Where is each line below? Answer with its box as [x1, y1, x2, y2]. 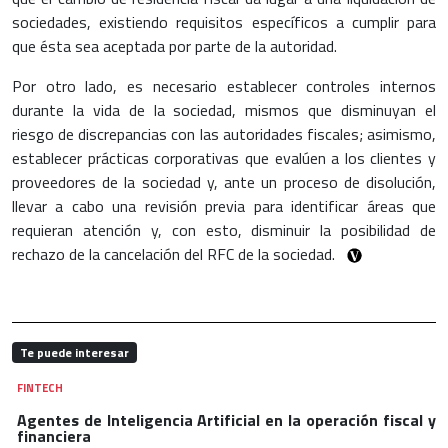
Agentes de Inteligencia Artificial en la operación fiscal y [16, 407, 436, 432]
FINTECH [16, 378, 63, 396]
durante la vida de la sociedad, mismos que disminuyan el [12, 97, 436, 122]
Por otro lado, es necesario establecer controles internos [12, 73, 436, 98]
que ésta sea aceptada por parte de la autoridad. [12, 33, 337, 58]
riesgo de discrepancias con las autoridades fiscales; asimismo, [12, 121, 436, 146]
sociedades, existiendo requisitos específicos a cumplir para [12, 9, 436, 34]
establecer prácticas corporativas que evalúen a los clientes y [12, 145, 436, 170]
